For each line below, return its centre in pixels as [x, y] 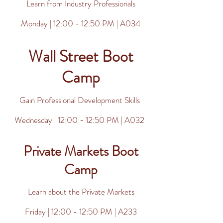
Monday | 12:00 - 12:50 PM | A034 [81, 23]
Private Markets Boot [81, 151]
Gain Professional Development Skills [79, 100]
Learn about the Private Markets [81, 192]
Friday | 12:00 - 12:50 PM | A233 [81, 212]
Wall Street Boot [81, 56]
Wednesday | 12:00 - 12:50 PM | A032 [79, 120]
